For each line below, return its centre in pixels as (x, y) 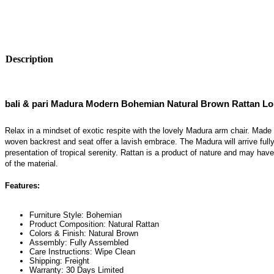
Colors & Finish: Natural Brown (84, 233)
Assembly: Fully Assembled (79, 242)
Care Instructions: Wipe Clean (82, 251)
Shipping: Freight (59, 261)
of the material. (31, 164)
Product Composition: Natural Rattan (94, 224)
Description (29, 59)
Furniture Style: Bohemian (76, 215)
